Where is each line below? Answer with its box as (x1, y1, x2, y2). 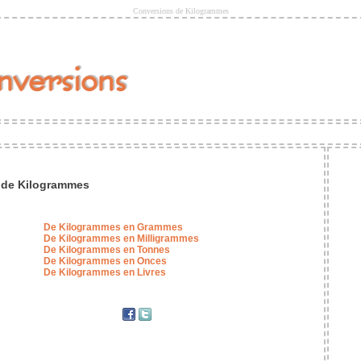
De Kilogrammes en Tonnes (43, 244, 170, 256)
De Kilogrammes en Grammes (43, 222, 183, 234)
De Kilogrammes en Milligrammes (43, 233, 199, 245)
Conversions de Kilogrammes (132, 6, 229, 15)
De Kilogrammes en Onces (43, 255, 167, 268)
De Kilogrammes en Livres (43, 267, 166, 279)
